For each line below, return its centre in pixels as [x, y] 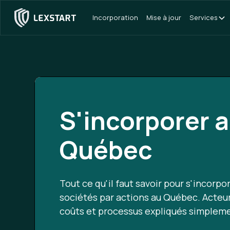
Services [203, 17]
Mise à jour [164, 17]
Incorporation [115, 17]
